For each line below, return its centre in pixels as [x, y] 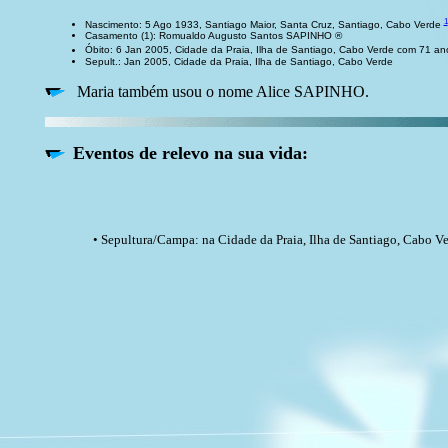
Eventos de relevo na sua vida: [190, 152]
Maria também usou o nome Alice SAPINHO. [216, 91]
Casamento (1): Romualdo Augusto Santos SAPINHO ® [213, 36]
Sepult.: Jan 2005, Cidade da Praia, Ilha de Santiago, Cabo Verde [238, 61]
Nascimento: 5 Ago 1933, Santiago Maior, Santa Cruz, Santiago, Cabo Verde [264, 25]
